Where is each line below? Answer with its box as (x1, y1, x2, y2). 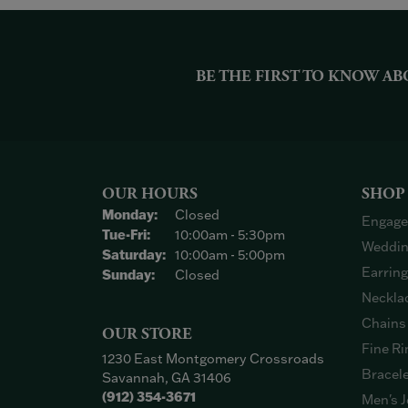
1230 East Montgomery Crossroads (102, 350, 324, 367)
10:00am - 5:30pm (175, 226, 285, 243)
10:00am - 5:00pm (175, 246, 285, 263)
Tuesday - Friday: (149, 225, 258, 242)
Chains (362, 314, 406, 331)
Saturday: (102, 246, 166, 263)
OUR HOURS (102, 184, 198, 204)
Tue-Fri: (102, 226, 150, 243)
